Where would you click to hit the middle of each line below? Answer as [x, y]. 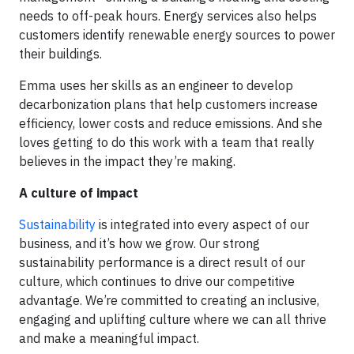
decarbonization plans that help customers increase [168, 104]
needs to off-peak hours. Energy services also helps [168, 16]
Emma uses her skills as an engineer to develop [156, 85]
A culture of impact [79, 193]
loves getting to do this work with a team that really [167, 142]
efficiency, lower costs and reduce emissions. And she [171, 123]
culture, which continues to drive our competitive [157, 281]
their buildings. [60, 54]
